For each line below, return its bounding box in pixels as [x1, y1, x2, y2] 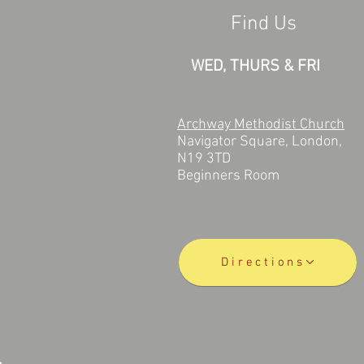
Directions [221, 254, 305, 270]
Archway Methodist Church [177, 115, 344, 133]
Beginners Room [177, 167, 279, 184]
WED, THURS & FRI [191, 56, 324, 76]
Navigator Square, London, [177, 132, 342, 150]
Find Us [231, 11, 297, 37]
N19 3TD [177, 149, 231, 167]
